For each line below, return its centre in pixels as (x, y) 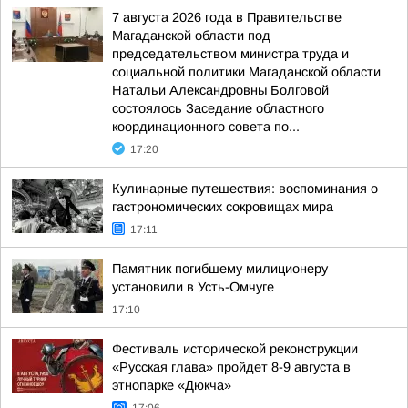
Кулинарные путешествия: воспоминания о (245, 189)
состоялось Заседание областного (218, 108)
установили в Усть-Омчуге (193, 287)
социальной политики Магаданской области (246, 72)
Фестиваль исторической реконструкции (235, 349)
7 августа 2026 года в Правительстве (227, 17)
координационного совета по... (206, 127)
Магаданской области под (191, 36)
